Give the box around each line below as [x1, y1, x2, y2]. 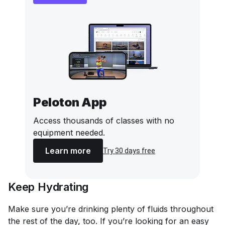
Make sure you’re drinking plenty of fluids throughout [8, 204, 213, 214]
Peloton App [33, 95, 107, 109]
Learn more [45, 146, 91, 156]
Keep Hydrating [8, 180, 89, 193]
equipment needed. [33, 128, 105, 138]
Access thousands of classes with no [33, 116, 174, 126]
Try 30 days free [103, 147, 155, 155]
